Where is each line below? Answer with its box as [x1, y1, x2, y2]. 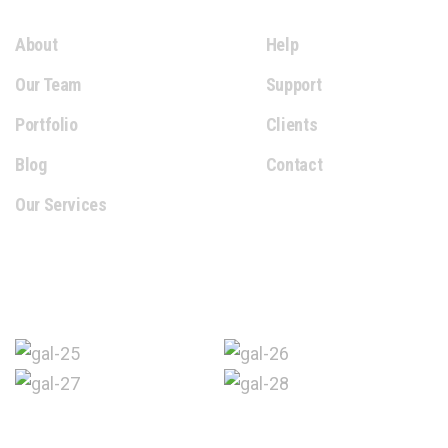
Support [265, 74, 322, 95]
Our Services [15, 194, 107, 215]
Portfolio [15, 114, 78, 135]
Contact [265, 154, 323, 175]
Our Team [15, 74, 82, 95]
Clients [265, 114, 318, 135]
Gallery [15, 281, 92, 309]
